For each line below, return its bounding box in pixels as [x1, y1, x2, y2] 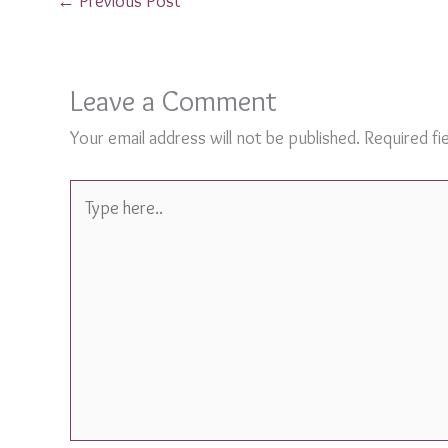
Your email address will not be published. [70, 126, 360, 149]
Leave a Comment [70, 82, 277, 118]
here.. [69, 210, 109, 233]
